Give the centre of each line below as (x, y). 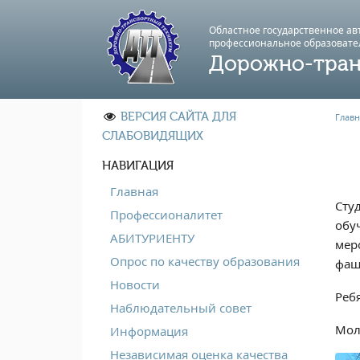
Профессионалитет (166, 215)
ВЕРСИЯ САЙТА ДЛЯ (179, 117)
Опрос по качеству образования (205, 262)
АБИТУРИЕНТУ (152, 238)
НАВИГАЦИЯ (138, 166)
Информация (149, 331)
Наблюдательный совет (181, 308)
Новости (135, 285)
